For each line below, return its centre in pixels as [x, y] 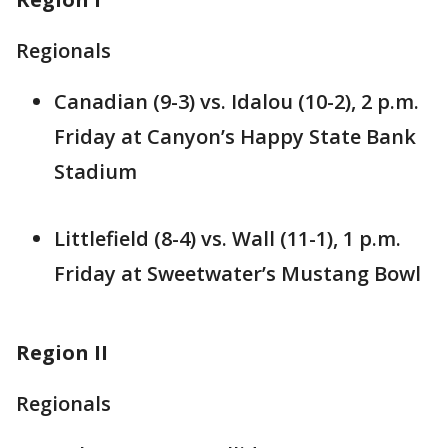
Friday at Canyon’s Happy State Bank [235, 137]
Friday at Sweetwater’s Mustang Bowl [237, 274]
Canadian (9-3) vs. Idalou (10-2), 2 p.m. [236, 102]
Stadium [95, 172]
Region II [62, 353]
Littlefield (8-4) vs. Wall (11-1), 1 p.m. [227, 239]
